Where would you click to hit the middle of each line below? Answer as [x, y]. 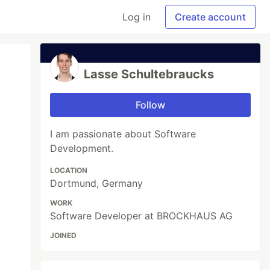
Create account [210, 17]
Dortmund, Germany [97, 183]
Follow [151, 105]
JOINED [64, 235]
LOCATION [69, 170]
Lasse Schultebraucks [149, 74]
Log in [137, 17]
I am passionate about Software [123, 134]
